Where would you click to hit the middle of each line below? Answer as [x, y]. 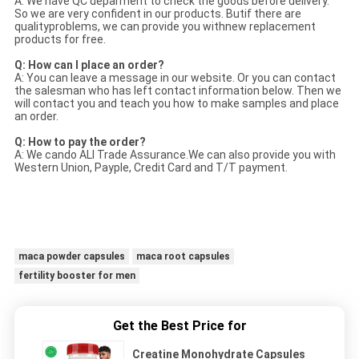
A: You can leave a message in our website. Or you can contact [175, 77]
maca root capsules [183, 256]
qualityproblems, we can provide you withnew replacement [165, 26]
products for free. [60, 39]
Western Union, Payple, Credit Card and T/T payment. [151, 167]
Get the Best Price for [179, 325]
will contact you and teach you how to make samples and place [176, 103]
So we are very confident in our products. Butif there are [157, 13]
